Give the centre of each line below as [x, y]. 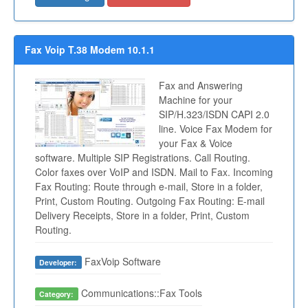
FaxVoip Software [121, 262]
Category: [57, 294]
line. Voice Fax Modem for [216, 129]
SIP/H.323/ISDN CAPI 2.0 [214, 114]
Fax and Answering [201, 86]
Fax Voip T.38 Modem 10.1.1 [90, 50]
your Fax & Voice [196, 143]
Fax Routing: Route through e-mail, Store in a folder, [149, 187]
